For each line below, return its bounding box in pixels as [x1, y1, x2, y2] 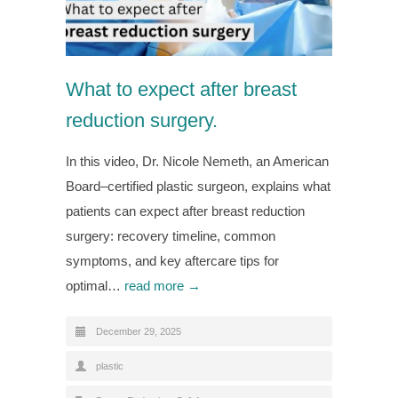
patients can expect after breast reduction [66, 203, 305, 219]
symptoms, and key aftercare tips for [66, 252, 279, 268]
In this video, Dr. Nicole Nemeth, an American [66, 153, 329, 169]
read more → [124, 277, 201, 293]
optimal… [66, 277, 124, 293]
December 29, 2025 [96, 325, 181, 337]
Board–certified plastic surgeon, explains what [66, 178, 330, 194]
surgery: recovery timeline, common [66, 227, 275, 243]
